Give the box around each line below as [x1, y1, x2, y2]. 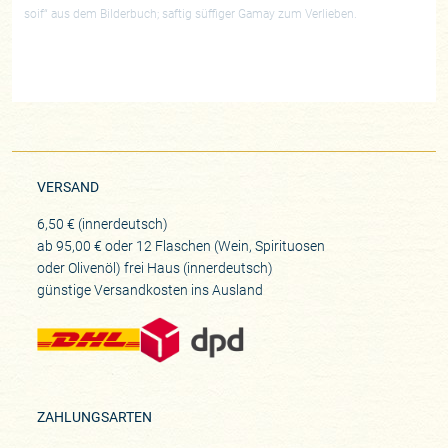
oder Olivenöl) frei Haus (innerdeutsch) [36, 260, 273, 277]
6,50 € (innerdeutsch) [36, 216, 168, 233]
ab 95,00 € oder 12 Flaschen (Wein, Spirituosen [36, 238, 325, 255]
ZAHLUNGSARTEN [36, 409, 152, 426]
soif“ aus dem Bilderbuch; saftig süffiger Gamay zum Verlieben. [24, 7, 358, 22]
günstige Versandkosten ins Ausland [36, 282, 263, 299]
